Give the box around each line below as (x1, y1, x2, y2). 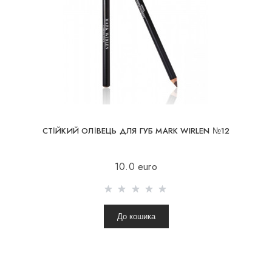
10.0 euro (115, 160, 157, 174)
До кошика (117, 212, 155, 222)
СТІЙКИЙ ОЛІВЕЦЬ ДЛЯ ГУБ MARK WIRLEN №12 (42, 124, 230, 137)
